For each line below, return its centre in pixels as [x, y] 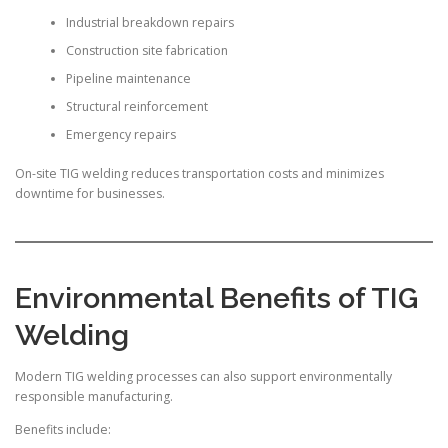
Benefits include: [63, 430]
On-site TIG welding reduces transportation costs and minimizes [199, 173]
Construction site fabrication [146, 51]
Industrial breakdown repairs [149, 23]
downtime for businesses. [90, 193]
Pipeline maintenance [128, 79]
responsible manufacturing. [94, 397]
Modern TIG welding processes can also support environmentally [203, 377]
